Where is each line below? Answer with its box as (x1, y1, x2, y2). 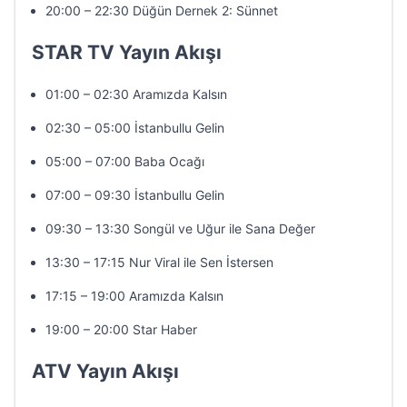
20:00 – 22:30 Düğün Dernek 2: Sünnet (45, 3, 278, 18)
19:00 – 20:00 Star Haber (45, 322, 197, 337)
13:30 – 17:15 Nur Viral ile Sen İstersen (45, 254, 273, 270)
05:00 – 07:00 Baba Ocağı (45, 154, 204, 169)
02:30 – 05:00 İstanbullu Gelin (45, 120, 224, 135)
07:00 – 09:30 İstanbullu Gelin (45, 187, 224, 203)
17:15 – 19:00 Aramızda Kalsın (45, 288, 223, 303)
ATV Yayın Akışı (32, 360, 179, 382)
